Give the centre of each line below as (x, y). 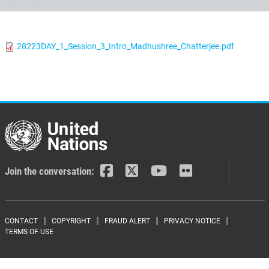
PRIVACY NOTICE (192, 221)
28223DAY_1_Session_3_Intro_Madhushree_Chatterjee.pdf (125, 46)
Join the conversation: (49, 171)
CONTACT (21, 221)
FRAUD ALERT (127, 221)
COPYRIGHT (71, 221)
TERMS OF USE (29, 231)
